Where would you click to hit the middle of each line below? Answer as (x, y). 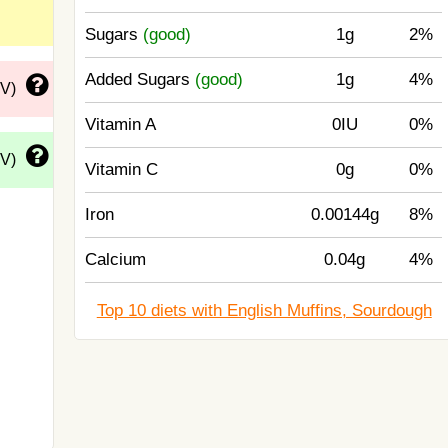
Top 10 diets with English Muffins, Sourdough (264, 310)
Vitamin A (121, 124)
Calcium (116, 259)
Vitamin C (122, 169)
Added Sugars (140, 79)
